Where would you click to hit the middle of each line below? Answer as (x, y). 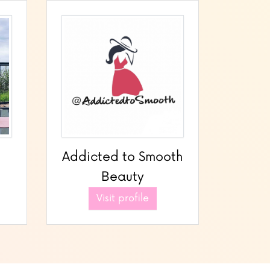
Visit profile (123, 198)
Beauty (123, 177)
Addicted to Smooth (123, 157)
